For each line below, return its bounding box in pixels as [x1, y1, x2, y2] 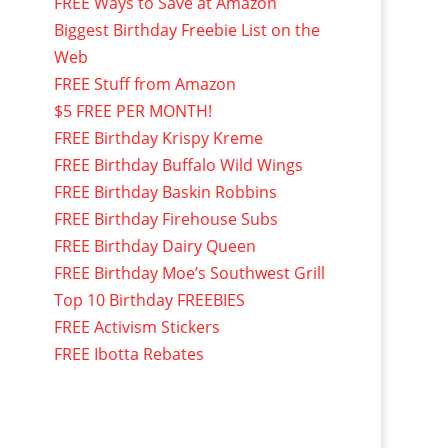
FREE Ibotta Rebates [53, 342, 204, 365]
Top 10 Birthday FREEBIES [53, 288, 245, 311]
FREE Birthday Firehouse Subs [53, 207, 278, 230]
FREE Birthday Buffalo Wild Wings [53, 153, 303, 176]
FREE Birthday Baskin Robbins [53, 180, 277, 203]
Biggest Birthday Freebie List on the [53, 18, 320, 41]
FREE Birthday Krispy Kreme [53, 126, 263, 149]
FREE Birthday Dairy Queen [53, 234, 256, 257]
